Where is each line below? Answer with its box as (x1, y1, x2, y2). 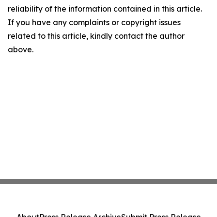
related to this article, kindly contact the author (8, 31, 185, 41)
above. (8, 44, 33, 54)
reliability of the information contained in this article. (8, 3, 202, 14)
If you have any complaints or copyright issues (8, 17, 181, 27)
